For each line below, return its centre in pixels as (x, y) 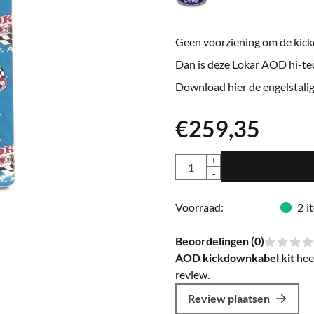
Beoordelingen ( (214, 241)
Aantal (190, 161)
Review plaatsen (228, 298)
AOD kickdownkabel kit (234, 258)
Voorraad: (199, 207)
